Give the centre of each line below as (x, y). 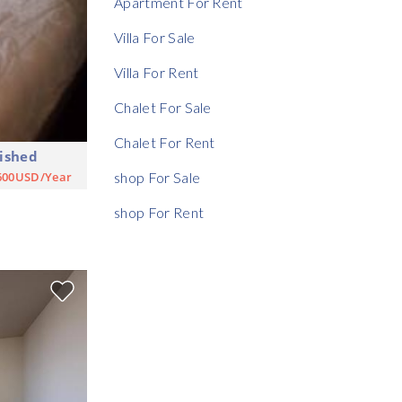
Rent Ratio (201, 26)
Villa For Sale (155, 38)
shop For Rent (159, 213)
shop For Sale (157, 178)
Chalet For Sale (163, 108)
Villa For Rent (157, 73)
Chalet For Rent (165, 143)
